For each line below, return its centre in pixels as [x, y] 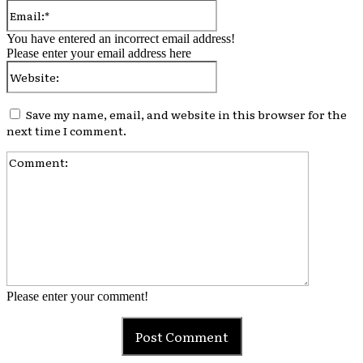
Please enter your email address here [99, 53]
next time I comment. [66, 130]
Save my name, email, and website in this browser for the [186, 114]
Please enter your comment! [77, 296]
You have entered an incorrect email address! [121, 38]
